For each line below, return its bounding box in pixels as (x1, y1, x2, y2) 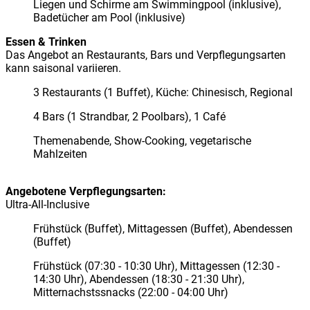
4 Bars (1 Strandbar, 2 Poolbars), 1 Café (33, 109, 226, 123)
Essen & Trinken (6, 35, 86, 48)
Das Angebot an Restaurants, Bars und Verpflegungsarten (6, 48, 286, 62)
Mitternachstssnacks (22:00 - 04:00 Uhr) (33, 285, 228, 299)
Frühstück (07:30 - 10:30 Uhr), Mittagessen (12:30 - (33, 259, 280, 273)
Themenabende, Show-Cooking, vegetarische (33, 134, 251, 147)
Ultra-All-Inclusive (6, 197, 89, 211)
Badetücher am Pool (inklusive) (33, 10, 185, 24)
